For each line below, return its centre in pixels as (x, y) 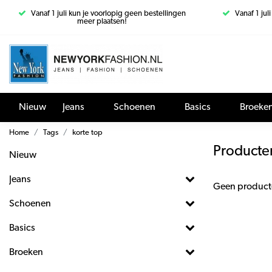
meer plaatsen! (102, 22)
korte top (87, 133)
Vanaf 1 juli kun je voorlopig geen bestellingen (108, 14)
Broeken (26, 253)
